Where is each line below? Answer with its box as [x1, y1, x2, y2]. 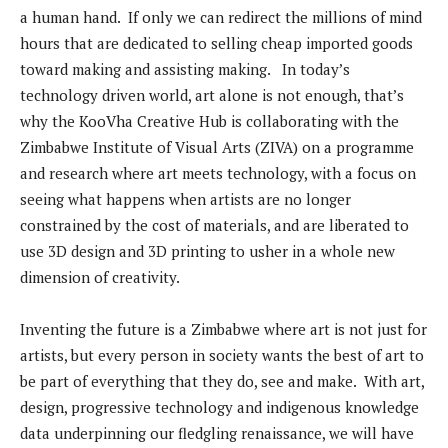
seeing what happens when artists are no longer [20, 189, 351, 210]
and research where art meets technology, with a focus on [20, 163, 416, 184]
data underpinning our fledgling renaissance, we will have [20, 423, 414, 444]
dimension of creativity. [20, 267, 195, 288]
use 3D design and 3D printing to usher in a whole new [20, 241, 395, 262]
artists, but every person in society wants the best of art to [20, 345, 424, 366]
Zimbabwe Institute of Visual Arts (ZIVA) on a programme [20, 137, 414, 158]
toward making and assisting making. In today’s [20, 59, 350, 80]
